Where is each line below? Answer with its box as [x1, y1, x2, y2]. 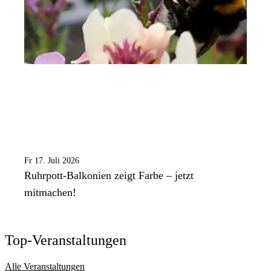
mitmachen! [24, 186, 76, 199]
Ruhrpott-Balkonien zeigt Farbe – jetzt [24, 169, 194, 182]
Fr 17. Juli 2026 [24, 156, 79, 166]
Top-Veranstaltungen [5, 232, 126, 249]
